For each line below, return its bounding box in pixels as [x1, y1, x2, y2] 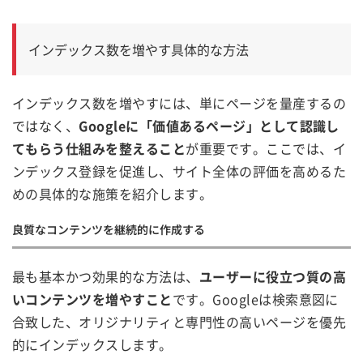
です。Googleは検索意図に [172, 288, 339, 309]
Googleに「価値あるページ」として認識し [79, 115, 340, 135]
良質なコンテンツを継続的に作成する [12, 220, 205, 237]
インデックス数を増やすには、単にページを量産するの [12, 92, 346, 113]
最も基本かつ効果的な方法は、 [12, 266, 199, 286]
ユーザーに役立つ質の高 [199, 266, 347, 286]
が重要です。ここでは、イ [186, 138, 347, 158]
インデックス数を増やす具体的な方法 [28, 39, 249, 59]
